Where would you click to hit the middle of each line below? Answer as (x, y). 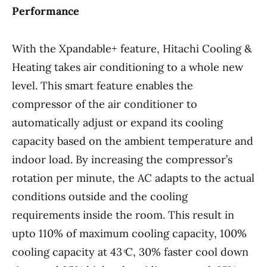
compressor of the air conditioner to (105, 104)
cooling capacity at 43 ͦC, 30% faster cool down (130, 252)
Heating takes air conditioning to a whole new (128, 67)
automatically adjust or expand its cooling (117, 123)
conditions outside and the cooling (100, 197)
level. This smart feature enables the (103, 86)
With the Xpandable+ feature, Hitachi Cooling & (132, 49)
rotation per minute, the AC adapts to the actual (133, 178)
